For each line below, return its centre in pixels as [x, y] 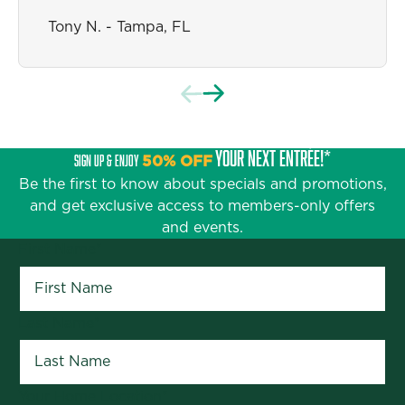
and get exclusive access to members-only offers [202, 207]
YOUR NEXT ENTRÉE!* [273, 158]
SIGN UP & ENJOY [108, 161]
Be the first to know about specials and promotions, [202, 185]
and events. [202, 228]
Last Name [56, 323]
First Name [57, 250]
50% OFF [177, 162]
